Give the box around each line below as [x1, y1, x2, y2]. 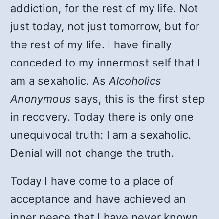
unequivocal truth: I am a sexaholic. [10, 129, 192, 141]
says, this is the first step [71, 92, 205, 105]
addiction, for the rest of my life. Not [10, 2, 198, 15]
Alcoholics [109, 74, 162, 87]
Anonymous [10, 92, 72, 105]
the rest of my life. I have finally [10, 38, 172, 51]
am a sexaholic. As [10, 74, 109, 87]
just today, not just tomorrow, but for [10, 20, 200, 33]
